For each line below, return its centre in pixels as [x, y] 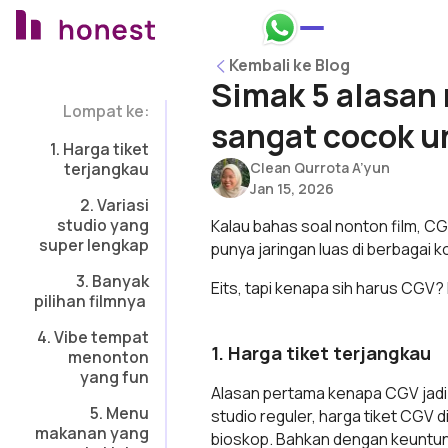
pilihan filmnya [92, 301]
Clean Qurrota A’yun [320, 167]
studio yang [103, 225]
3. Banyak [113, 281]
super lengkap [94, 245]
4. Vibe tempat [93, 337]
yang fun [115, 377]
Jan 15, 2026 [292, 188]
